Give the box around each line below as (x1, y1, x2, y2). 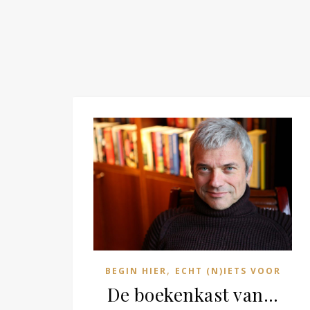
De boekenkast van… (107, 282, 279, 307)
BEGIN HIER (104, 264, 167, 277)
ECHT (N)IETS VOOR (174, 264, 281, 277)
